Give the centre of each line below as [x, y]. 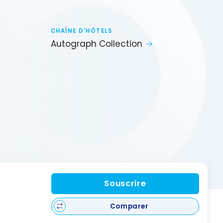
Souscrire [125, 184]
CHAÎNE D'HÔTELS [82, 31]
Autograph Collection [97, 44]
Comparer [129, 206]
